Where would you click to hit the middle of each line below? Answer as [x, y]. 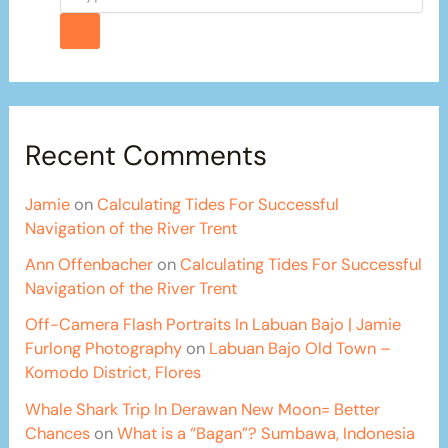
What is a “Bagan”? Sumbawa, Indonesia [266, 433]
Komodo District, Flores [113, 373]
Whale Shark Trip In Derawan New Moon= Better [203, 409]
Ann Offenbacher [89, 265]
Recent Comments [146, 156]
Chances [58, 433]
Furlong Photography [104, 349]
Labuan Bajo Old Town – [300, 349]
